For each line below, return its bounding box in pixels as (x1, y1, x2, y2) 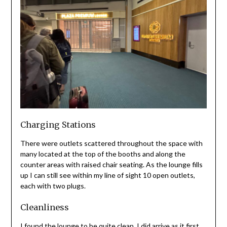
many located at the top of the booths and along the (20, 149, 185, 159)
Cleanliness (20, 202, 69, 213)
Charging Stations (20, 120, 96, 130)
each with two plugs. (20, 181, 89, 191)
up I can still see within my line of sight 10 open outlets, (20, 171, 195, 180)
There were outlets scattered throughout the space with (20, 139, 203, 148)
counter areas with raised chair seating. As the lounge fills (20, 160, 203, 169)
